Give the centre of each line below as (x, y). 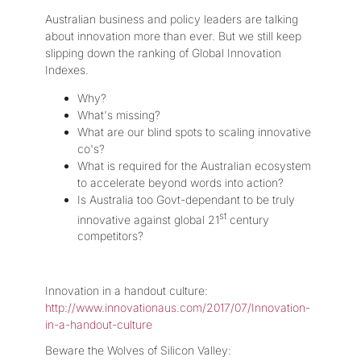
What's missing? (119, 114)
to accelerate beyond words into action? (180, 182)
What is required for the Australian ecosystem (194, 165)
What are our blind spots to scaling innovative (194, 131)
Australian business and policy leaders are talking (172, 19)
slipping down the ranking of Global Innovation (163, 52)
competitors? (110, 236)
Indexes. (67, 69)
